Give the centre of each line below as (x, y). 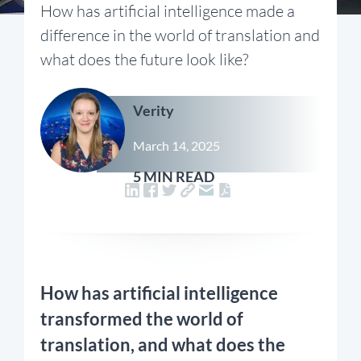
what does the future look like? (144, 59)
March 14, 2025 (176, 145)
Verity (154, 110)
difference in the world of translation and (180, 35)
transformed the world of (142, 319)
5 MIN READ (174, 176)
